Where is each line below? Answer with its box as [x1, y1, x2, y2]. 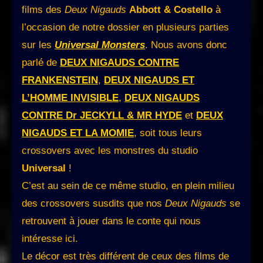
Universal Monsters [55, 39, 145, 51]
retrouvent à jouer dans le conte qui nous [22, 215, 201, 227]
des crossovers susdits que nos [22, 198, 165, 210]
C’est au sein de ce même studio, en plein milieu [22, 180, 234, 192]
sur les [22, 39, 55, 51]
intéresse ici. [22, 233, 78, 245]
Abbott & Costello [129, 4, 213, 16]
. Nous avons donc [145, 39, 227, 51]
